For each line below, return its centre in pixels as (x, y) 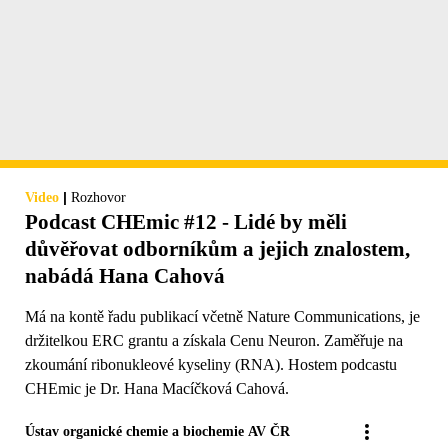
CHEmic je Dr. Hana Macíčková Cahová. (157, 389)
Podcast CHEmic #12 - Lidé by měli (186, 222)
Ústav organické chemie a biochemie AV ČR (157, 432)
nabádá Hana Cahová (125, 276)
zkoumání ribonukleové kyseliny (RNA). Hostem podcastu (211, 365)
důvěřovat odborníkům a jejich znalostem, (217, 249)
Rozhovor (98, 198)
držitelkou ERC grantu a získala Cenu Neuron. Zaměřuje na (214, 341)
